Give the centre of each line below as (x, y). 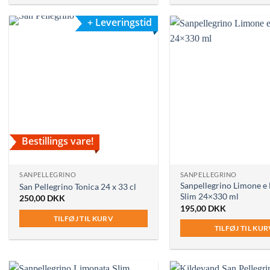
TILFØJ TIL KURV (83, 218)
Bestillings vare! (57, 141)
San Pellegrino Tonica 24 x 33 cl (78, 186)
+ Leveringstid (120, 23)
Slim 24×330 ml (209, 196)
